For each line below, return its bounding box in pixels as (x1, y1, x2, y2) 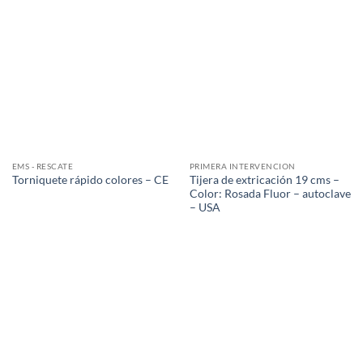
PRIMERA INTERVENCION (189, 160, 296, 171)
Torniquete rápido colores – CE (11, 173, 169, 187)
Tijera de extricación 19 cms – (189, 173, 340, 186)
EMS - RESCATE (11, 160, 74, 171)
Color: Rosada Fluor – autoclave (189, 186, 351, 200)
